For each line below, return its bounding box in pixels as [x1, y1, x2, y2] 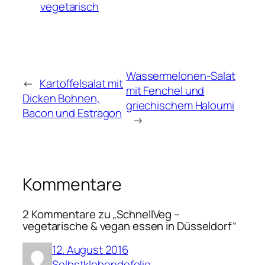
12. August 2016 [52, 242, 128, 258]
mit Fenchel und [125, 83, 205, 99]
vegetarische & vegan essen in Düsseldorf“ [22, 218, 237, 234]
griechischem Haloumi [125, 98, 234, 114]
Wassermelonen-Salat [125, 68, 235, 84]
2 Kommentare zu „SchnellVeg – [22, 206, 180, 222]
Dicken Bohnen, [22, 90, 100, 106]
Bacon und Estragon [22, 105, 122, 121]
